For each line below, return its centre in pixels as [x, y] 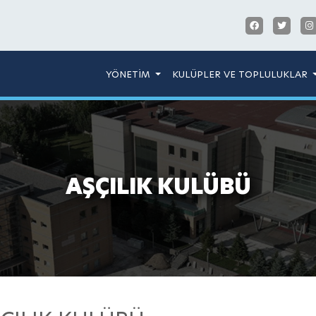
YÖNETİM [129, 74]
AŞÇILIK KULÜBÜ [158, 186]
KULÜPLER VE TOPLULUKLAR [241, 74]
